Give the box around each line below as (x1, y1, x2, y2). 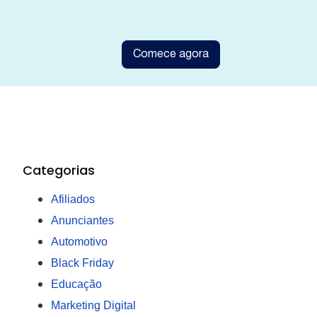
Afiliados (51, 193, 95, 205)
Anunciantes (51, 214, 114, 226)
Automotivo (51, 236, 108, 248)
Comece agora (133, 50, 209, 59)
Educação (51, 278, 102, 290)
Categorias (23, 161, 95, 179)
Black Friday (51, 257, 114, 269)
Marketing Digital (51, 299, 136, 311)
